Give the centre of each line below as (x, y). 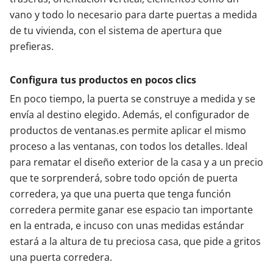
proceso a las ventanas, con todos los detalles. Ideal (129, 146)
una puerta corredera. (61, 257)
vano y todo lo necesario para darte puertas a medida (133, 15)
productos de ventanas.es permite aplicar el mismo (128, 130)
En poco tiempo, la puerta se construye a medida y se (133, 99)
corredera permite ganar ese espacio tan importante (131, 210)
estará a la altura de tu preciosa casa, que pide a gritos (135, 241)
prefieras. (32, 46)
